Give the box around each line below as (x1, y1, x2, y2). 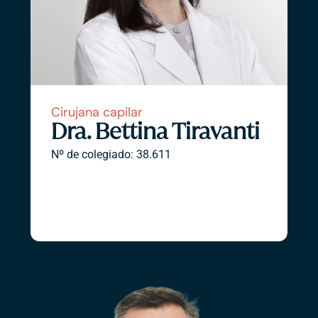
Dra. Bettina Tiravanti (50, 118, 260, 146)
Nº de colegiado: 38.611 (50, 148, 171, 162)
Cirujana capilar (50, 104, 143, 121)
